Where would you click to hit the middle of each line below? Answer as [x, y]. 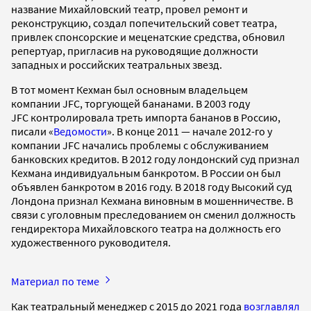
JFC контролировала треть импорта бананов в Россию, [146, 117]
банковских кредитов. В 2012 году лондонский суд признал [155, 159]
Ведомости [80, 131]
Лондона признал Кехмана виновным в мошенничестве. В [152, 200]
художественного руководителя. [91, 242]
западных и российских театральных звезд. [117, 64]
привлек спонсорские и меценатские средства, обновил [148, 36]
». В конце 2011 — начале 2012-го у [190, 131]
